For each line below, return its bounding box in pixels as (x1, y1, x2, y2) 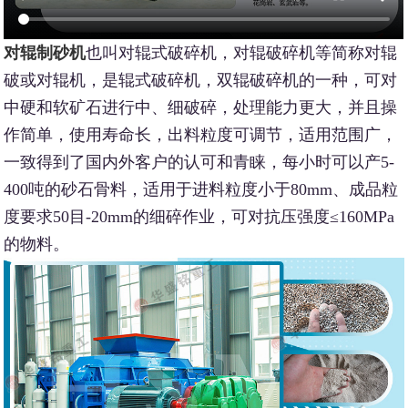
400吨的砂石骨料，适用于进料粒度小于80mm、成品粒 (4, 179, 399, 199)
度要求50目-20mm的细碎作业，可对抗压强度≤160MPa (4, 207, 395, 226)
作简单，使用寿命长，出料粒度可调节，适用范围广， (4, 125, 398, 144)
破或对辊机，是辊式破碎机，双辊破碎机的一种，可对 (4, 70, 398, 89)
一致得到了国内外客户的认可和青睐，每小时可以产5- (4, 152, 395, 171)
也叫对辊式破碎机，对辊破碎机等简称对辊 (86, 43, 398, 62)
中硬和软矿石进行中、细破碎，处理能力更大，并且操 (4, 97, 398, 117)
